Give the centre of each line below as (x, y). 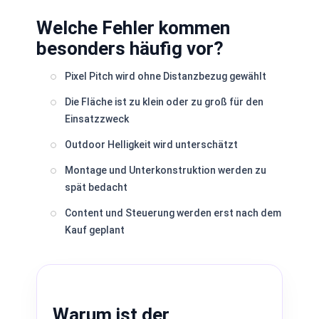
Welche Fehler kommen (133, 28)
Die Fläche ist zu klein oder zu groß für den (164, 102)
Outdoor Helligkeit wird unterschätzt (151, 145)
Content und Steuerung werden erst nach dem (173, 213)
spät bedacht (96, 187)
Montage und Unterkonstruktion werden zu (166, 170)
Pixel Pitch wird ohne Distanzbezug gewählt (166, 76)
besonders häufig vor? (130, 48)
